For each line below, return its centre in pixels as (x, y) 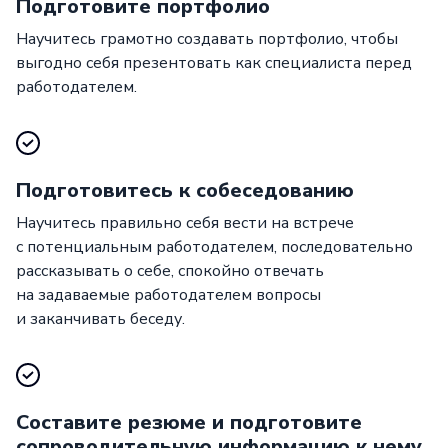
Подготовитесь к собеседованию (185, 190)
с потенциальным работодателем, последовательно (214, 246)
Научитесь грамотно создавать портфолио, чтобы (207, 38)
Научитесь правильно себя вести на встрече (185, 222)
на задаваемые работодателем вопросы (168, 294)
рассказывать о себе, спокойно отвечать (170, 270)
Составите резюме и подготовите (189, 422)
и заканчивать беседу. (100, 318)
